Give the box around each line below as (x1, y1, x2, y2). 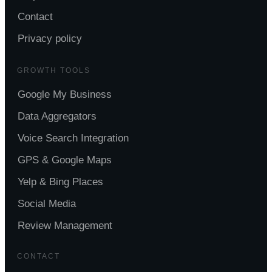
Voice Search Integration (18, 132, 129, 144)
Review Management (18, 220, 112, 231)
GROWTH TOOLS (17, 66, 90, 75)
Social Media (18, 198, 76, 209)
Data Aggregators (18, 110, 97, 122)
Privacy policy (18, 33, 82, 44)
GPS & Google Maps (18, 154, 112, 166)
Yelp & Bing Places (18, 176, 103, 188)
